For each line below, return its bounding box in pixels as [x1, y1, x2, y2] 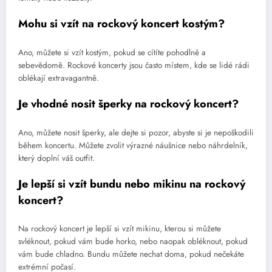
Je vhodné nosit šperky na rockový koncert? [18, 96, 239, 112]
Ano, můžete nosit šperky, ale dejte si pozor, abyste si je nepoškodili [18, 126, 254, 138]
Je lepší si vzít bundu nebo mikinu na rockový [18, 175, 245, 192]
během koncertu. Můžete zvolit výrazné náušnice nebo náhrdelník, [18, 139, 248, 151]
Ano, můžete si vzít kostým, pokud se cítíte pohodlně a [18, 46, 206, 58]
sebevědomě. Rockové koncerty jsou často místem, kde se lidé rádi [18, 59, 250, 71]
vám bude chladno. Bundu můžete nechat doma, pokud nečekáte [18, 248, 244, 260]
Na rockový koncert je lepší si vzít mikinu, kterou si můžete [18, 223, 221, 235]
